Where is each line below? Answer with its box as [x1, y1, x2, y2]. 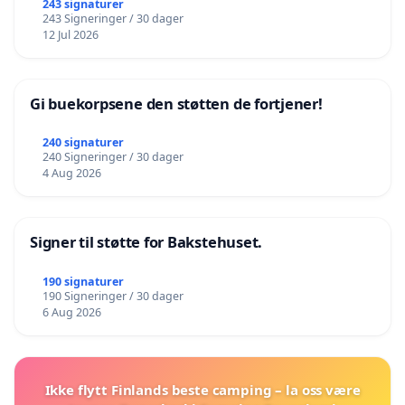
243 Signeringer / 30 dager [42, 10, 184, 26]
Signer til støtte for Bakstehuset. [30, 231, 263, 253]
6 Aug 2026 [42, 305, 101, 321]
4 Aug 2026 [42, 165, 101, 182]
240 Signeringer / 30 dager [42, 149, 184, 165]
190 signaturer [42, 274, 124, 290]
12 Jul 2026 [42, 26, 99, 42]
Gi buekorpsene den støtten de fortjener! [30, 92, 323, 114]
